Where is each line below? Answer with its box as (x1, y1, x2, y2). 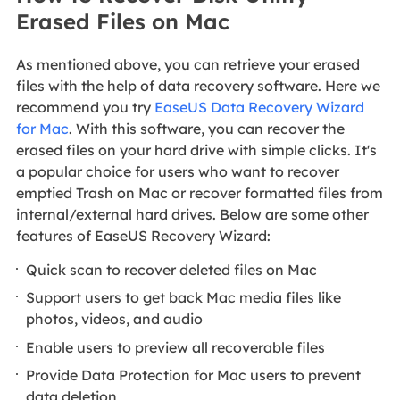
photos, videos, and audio (26, 310, 204, 329)
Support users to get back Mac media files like (26, 288, 342, 307)
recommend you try (15, 98, 154, 117)
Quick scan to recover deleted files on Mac (26, 260, 318, 279)
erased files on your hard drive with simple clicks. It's (15, 141, 377, 160)
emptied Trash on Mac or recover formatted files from (15, 184, 383, 203)
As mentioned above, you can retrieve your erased (15, 55, 360, 74)
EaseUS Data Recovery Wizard (154, 98, 364, 117)
